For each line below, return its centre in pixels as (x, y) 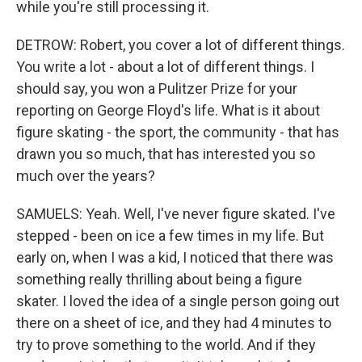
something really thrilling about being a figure (159, 279)
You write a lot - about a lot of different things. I (165, 67)
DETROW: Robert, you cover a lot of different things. (181, 45)
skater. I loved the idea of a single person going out (178, 301)
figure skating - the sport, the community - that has (178, 132)
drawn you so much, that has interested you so (166, 154)
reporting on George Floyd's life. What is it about (168, 110)
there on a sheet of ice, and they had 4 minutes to (174, 323)
